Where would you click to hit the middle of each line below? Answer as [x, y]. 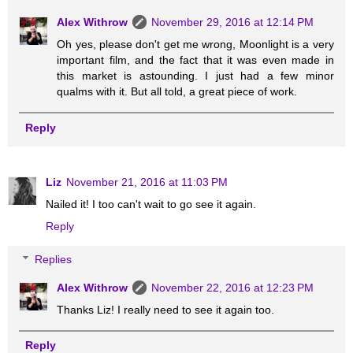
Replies [54, 260]
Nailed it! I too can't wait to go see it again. [151, 204]
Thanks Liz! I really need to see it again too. [166, 310]
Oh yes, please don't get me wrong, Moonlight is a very [195, 45]
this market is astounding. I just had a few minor [195, 76]
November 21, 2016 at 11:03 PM [147, 182]
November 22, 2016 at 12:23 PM [233, 288]
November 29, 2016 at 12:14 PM [233, 22]
